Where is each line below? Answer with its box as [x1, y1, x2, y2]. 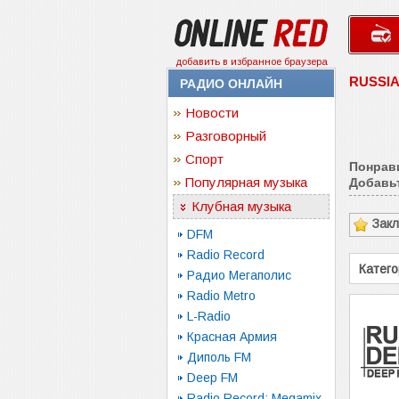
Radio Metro [187, 289, 256, 303]
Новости [185, 105, 239, 120]
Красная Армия [187, 330, 277, 344]
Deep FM [187, 370, 238, 385]
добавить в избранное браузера [175, 56, 328, 67]
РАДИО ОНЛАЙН [180, 77, 282, 91]
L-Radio [187, 309, 231, 323]
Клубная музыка [191, 199, 291, 214]
